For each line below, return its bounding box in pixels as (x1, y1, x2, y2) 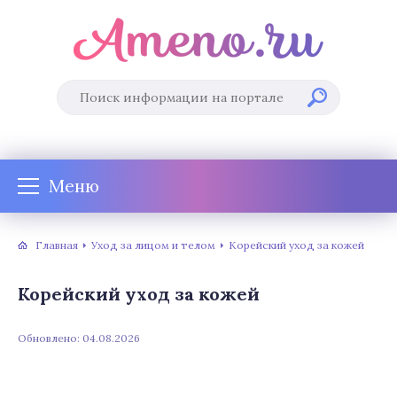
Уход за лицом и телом (91, 237, 215, 252)
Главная (35, 237, 78, 252)
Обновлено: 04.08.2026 (18, 331, 140, 345)
